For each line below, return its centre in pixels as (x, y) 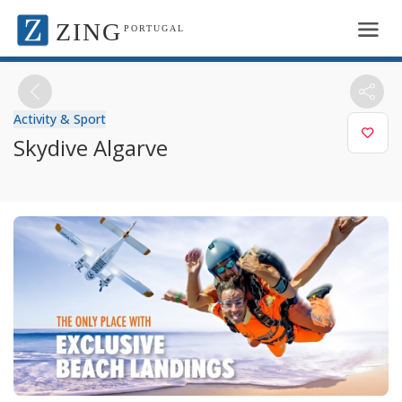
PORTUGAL (154, 28)
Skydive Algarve (91, 147)
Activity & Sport (60, 118)
